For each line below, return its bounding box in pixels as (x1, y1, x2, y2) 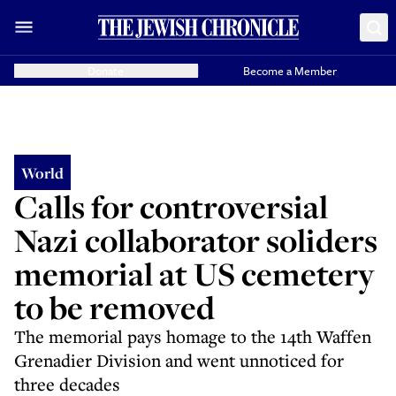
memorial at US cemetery (14, 252, 375, 295)
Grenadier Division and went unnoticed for (14, 348, 344, 372)
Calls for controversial (14, 185, 328, 228)
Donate (88, 62, 125, 80)
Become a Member (243, 62, 338, 80)
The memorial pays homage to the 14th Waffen (14, 324, 371, 348)
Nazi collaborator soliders (14, 218, 377, 262)
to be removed (14, 286, 215, 329)
